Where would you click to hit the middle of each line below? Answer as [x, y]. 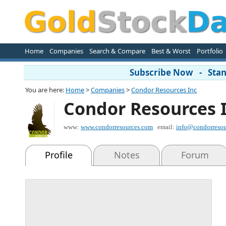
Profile [59, 155]
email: [167, 127]
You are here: [45, 90]
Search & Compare [117, 51]
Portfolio [210, 51]
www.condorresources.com [117, 127]
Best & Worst [171, 51]
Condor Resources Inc [164, 90]
